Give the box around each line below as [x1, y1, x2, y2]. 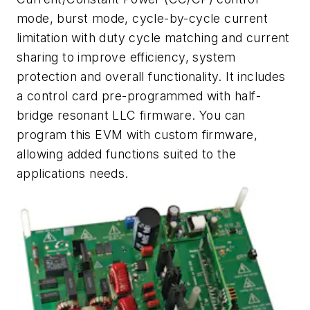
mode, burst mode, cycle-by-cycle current [17, 11, 268, 26]
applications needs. [17, 166, 129, 181]
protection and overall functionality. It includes [17, 69, 286, 84]
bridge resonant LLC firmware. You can [17, 108, 246, 123]
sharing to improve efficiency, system [17, 50, 236, 65]
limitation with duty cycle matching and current [17, 30, 290, 46]
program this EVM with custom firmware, [17, 127, 258, 143]
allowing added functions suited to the [17, 147, 237, 162]
